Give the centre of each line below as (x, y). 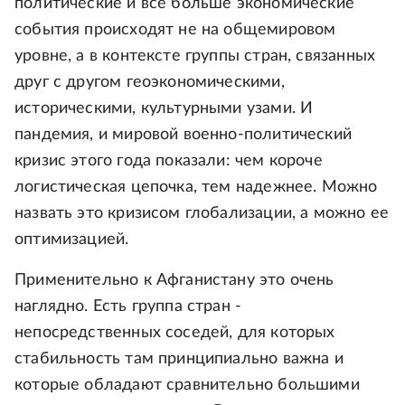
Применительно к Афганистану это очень (174, 281)
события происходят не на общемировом (175, 30)
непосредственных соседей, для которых (175, 333)
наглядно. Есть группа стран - (128, 307)
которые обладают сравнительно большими (187, 386)
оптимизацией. (72, 240)
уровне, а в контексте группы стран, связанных (195, 57)
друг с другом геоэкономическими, (150, 83)
